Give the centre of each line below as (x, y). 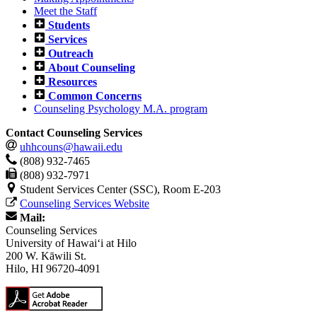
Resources (73, 81)
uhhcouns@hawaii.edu (71, 146)
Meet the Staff (65, 11)
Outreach (71, 53)
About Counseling (92, 67)
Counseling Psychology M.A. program (121, 108)
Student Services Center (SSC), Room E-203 (119, 189)
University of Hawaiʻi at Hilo (71, 243)
